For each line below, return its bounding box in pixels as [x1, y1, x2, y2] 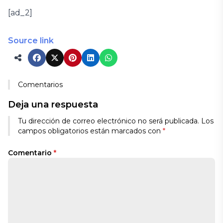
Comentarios [18, 80, 63, 89]
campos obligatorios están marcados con [18, 126, 163, 135]
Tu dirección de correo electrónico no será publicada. [18, 116, 199, 125]
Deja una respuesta [8, 99, 98, 110]
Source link [8, 36, 54, 45]
